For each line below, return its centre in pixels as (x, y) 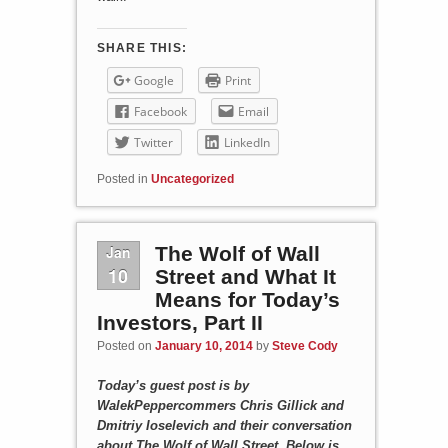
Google (153, 81)
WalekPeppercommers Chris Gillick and (220, 405)
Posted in (122, 178)
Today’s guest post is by (172, 385)
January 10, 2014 (203, 345)
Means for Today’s (247, 300)
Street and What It (245, 277)
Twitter (153, 143)
